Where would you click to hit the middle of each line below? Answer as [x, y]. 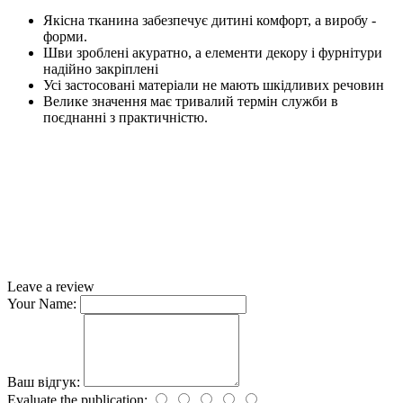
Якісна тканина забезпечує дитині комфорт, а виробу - [210, 21]
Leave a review [51, 287]
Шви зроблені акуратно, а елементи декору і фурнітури [213, 53]
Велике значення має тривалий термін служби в [191, 102]
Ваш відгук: [44, 382]
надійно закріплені [101, 69]
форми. [65, 37]
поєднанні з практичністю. [125, 118]
